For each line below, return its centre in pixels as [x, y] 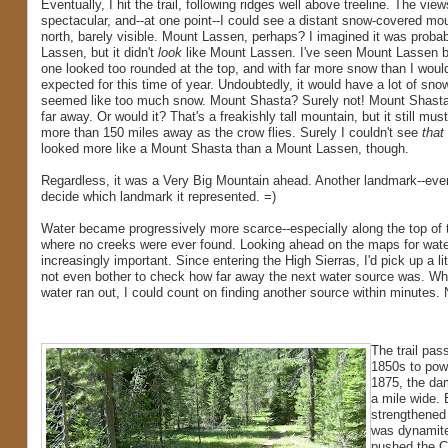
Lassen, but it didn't [99, 53]
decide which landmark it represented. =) [158, 197]
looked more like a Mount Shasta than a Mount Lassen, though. [224, 149]
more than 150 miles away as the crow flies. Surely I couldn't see [231, 133]
